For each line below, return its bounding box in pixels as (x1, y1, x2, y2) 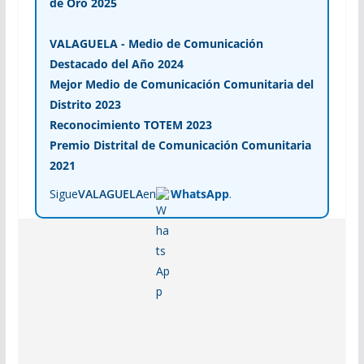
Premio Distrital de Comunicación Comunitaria (49, 137, 311, 154)
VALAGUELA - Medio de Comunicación (49, 36, 263, 52)
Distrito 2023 (49, 97, 121, 113)
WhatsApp (170, 186, 229, 202)
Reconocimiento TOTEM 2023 (49, 117, 212, 133)
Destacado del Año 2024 (49, 56, 184, 72)
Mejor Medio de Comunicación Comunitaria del (49, 76, 314, 93)
